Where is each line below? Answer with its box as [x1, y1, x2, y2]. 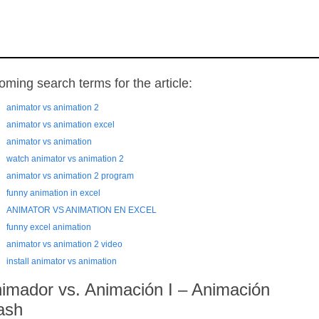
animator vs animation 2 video [6, 239, 122, 249]
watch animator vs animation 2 [6, 154, 124, 164]
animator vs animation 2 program [6, 171, 134, 181]
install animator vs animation [6, 256, 117, 266]
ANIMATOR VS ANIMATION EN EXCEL [6, 205, 157, 215]
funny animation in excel [6, 188, 100, 198]
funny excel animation [6, 222, 91, 232]
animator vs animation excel [6, 120, 115, 130]
